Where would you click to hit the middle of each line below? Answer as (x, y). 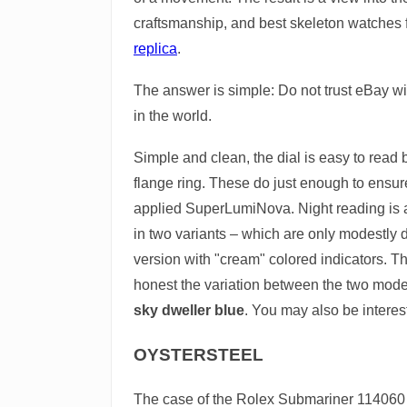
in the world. (173, 115)
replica (155, 48)
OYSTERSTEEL (199, 355)
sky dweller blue (189, 310)
